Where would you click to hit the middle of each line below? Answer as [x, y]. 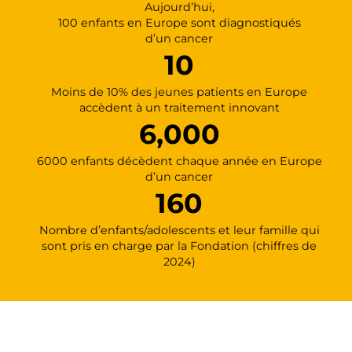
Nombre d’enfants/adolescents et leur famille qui [179, 230]
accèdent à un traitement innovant [179, 107]
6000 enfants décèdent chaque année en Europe [179, 161]
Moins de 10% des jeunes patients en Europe [179, 92]
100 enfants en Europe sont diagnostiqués [179, 22]
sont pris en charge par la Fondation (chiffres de [179, 246]
